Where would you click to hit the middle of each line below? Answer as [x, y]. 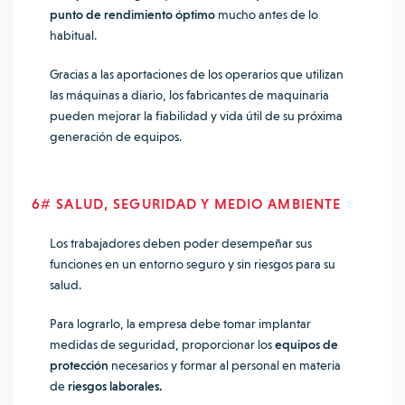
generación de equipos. [116, 137]
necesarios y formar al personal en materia [225, 365]
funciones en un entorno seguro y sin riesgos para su [193, 264]
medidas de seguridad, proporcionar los [162, 344]
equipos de [306, 344]
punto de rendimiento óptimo [132, 14]
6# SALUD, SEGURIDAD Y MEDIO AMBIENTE [187, 204]
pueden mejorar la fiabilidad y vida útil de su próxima [196, 116]
